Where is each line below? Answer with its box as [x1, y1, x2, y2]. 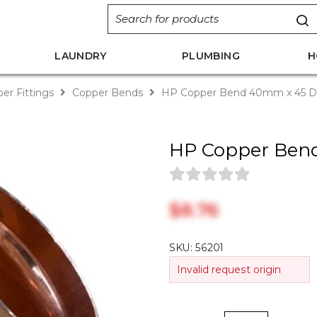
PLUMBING [182, 50, 240, 62]
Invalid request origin [177, 263, 281, 276]
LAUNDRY [54, 50, 107, 62]
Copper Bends [69, 86, 146, 99]
